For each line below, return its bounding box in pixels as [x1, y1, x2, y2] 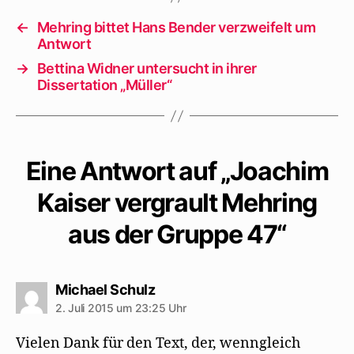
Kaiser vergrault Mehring [36, 187, 318, 218]
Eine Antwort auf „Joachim [25, 156, 329, 186]
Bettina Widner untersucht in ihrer [36, 60, 257, 77]
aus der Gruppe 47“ [67, 219, 287, 250]
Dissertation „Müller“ [36, 77, 172, 93]
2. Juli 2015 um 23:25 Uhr [55, 301, 186, 314]
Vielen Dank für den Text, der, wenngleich [16, 334, 300, 352]
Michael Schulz [55, 281, 155, 298]
